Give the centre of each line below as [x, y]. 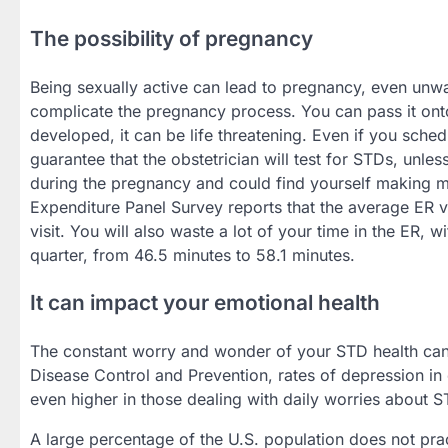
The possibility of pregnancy [171, 38]
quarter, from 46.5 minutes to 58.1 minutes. [192, 254]
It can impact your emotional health [205, 303]
